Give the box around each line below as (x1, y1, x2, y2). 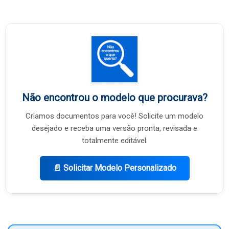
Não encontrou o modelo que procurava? (21, 91, 208, 104)
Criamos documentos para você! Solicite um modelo (26, 111, 203, 121)
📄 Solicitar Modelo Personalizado (53, 163, 176, 173)
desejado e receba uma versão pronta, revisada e (32, 124, 197, 133)
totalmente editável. (81, 136, 148, 146)
